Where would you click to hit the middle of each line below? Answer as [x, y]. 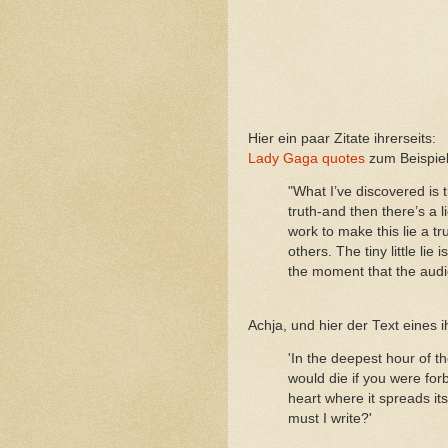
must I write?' [330, 419]
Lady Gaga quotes [306, 158]
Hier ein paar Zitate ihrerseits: [342, 138]
